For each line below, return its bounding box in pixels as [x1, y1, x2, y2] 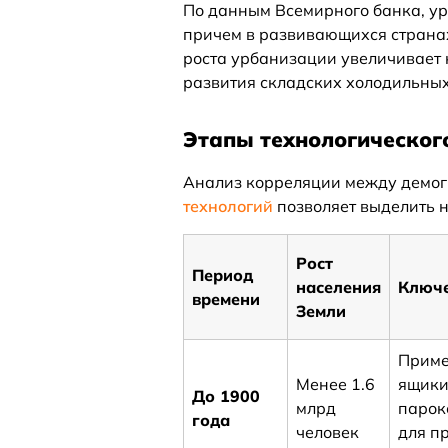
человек [296, 422, 360, 442]
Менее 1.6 [296, 374, 376, 394]
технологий [183, 196, 277, 216]
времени [192, 289, 261, 309]
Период [192, 265, 254, 285]
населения [296, 277, 382, 297]
